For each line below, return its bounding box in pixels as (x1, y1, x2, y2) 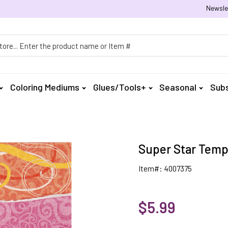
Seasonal (159, 81, 197, 93)
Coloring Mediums (10, 81, 80, 93)
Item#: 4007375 (138, 164, 192, 173)
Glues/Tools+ (93, 81, 146, 93)
